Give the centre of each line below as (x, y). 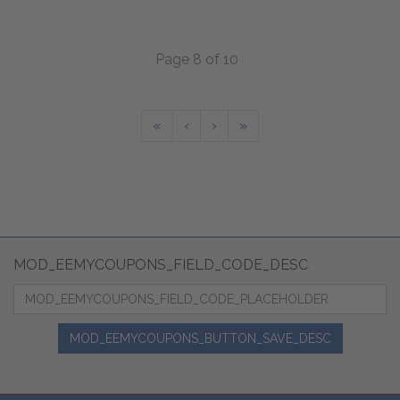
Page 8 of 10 (196, 59)
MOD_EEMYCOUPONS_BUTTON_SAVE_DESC (200, 338)
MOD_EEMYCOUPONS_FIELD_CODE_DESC (161, 264)
